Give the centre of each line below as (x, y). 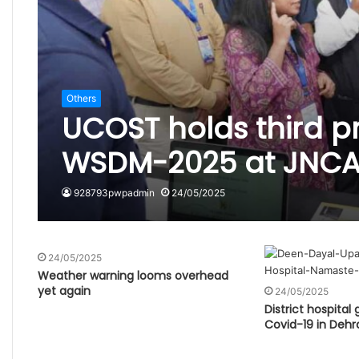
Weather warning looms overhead (133, 275)
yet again (64, 290)
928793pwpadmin (114, 192)
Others (81, 98)
